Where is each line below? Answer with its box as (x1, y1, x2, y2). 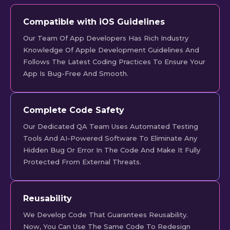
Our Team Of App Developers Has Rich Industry (23, 34, 188, 43)
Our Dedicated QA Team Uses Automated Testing (23, 122, 198, 131)
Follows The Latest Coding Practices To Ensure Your (23, 57, 205, 66)
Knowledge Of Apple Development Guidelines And (23, 46, 199, 54)
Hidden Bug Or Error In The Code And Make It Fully (23, 146, 200, 155)
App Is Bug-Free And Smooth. (23, 69, 128, 78)
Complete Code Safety (23, 105, 124, 116)
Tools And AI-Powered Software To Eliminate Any (23, 134, 197, 143)
